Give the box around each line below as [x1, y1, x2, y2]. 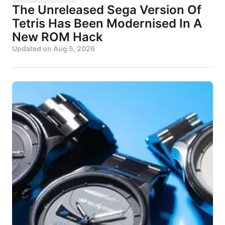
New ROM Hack [12, 29, 103, 44]
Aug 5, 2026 [53, 44, 95, 53]
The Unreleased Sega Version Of [12, 2, 201, 17]
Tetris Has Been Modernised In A [12, 16, 202, 31]
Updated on [12, 44, 53, 53]
